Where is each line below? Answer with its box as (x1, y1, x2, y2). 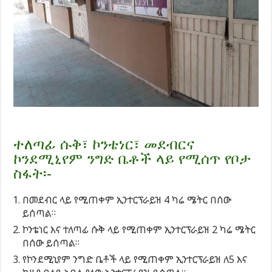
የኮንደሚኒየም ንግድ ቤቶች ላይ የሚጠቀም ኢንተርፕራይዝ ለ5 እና (22, 253, 248, 267)
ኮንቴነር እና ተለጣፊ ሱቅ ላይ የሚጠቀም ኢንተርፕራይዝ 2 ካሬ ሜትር (22, 223, 256, 237)
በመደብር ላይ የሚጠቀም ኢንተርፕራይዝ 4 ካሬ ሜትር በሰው (22, 193, 232, 207)
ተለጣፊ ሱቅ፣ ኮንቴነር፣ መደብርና (13, 136, 195, 153)
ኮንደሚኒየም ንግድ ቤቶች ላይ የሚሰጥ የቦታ (13, 151, 251, 168)
